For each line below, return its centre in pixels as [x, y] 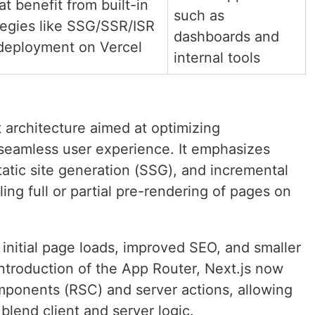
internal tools [217, 57]
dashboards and [226, 36]
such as [199, 15]
